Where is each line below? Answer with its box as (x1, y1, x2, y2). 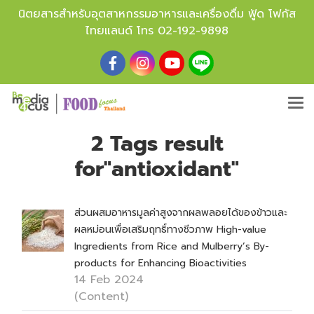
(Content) (74, 288, 128, 305)
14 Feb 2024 (74, 271, 144, 288)
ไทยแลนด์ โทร (86, 22, 158, 39)
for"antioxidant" (75, 153, 239, 185)
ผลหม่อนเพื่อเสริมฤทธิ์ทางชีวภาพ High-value (74, 222, 266, 237)
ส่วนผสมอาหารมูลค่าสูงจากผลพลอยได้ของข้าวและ (74, 205, 287, 220)
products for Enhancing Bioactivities (74, 256, 247, 271)
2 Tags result (90, 128, 224, 160)
